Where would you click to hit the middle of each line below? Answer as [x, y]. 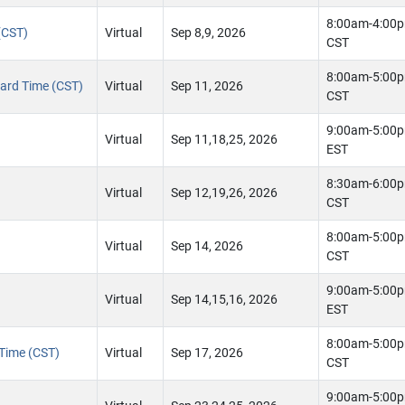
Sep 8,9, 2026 [208, 33]
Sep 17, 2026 [207, 353]
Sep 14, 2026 [207, 246]
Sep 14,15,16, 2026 [224, 300]
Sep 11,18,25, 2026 [224, 140]
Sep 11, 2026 [207, 86]
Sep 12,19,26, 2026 [224, 193]
